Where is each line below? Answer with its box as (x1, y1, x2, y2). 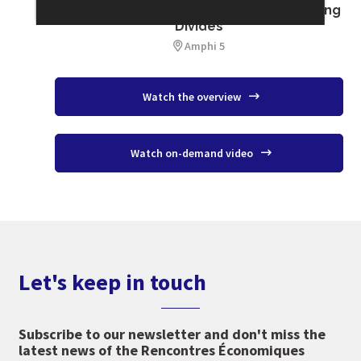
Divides (174, 18, 223, 34)
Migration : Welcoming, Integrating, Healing (56, 2, 341, 18)
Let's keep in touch (18, 268, 206, 297)
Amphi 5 (184, 38, 225, 53)
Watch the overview (142, 89, 243, 104)
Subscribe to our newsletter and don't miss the (18, 325, 326, 344)
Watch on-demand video (130, 146, 255, 161)
